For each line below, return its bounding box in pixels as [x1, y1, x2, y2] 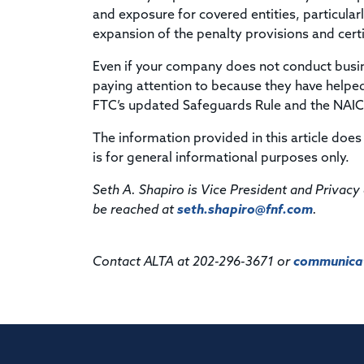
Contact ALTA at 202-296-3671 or [93, 255, 293, 269]
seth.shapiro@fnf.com [177, 203, 313, 217]
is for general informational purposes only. [93, 151, 349, 165]
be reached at [93, 203, 177, 217]
